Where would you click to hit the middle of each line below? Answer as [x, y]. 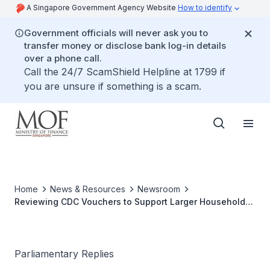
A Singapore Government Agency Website [102, 8]
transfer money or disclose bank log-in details [125, 46]
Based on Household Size [69, 214]
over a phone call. [63, 58]
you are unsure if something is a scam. [113, 86]
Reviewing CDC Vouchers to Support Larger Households [132, 202]
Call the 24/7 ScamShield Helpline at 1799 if [125, 72]
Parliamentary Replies [64, 254]
